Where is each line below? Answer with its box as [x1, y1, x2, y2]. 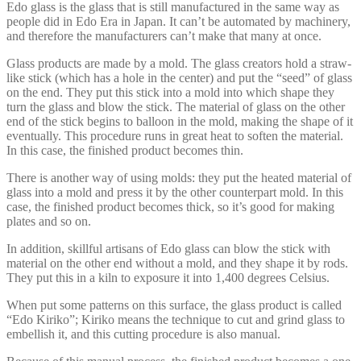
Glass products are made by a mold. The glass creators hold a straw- [6, 56, 351, 70]
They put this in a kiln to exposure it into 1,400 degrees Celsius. [6, 270, 330, 284]
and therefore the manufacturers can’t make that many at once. [6, 28, 322, 43]
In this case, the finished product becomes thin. [6, 143, 243, 157]
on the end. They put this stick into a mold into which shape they [6, 85, 334, 99]
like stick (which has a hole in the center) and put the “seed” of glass [6, 70, 352, 85]
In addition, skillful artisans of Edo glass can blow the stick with [6, 241, 330, 255]
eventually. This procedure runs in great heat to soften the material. [6, 128, 343, 143]
